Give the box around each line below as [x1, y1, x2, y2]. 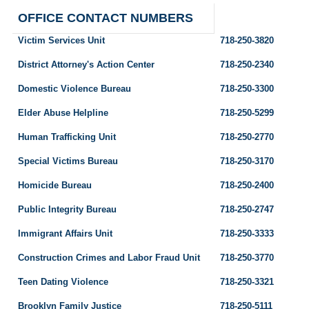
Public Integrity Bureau [18, 204, 117, 215]
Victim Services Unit [18, 35, 105, 46]
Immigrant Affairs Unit [18, 228, 112, 239]
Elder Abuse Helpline [18, 108, 108, 119]
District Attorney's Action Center [18, 59, 154, 70]
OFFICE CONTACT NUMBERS [18, 11, 193, 26]
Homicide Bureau [18, 180, 92, 191]
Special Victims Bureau [18, 156, 118, 167]
